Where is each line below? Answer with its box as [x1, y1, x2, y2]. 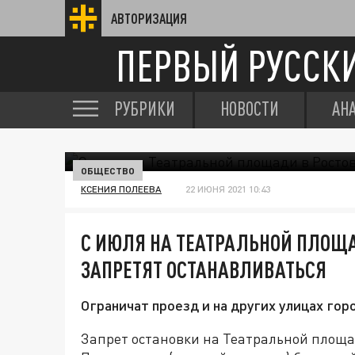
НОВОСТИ [220, 97, 279, 120]
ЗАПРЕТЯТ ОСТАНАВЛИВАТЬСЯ [81, 256, 326, 283]
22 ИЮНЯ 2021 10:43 [185, 183, 270, 195]
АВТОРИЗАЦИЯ [111, 10, 187, 26]
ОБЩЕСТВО [81, 165, 135, 176]
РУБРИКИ [114, 97, 175, 120]
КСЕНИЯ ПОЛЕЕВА [81, 183, 162, 195]
